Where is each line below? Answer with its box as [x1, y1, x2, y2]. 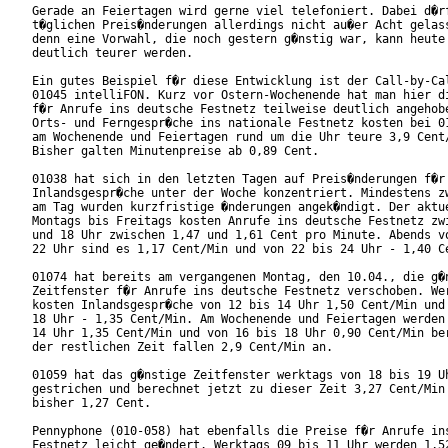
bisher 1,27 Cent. [32, 396, 151, 411]
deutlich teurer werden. [32, 46, 193, 61]
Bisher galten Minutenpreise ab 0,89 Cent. [32, 144, 319, 159]
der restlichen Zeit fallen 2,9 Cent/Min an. [32, 340, 333, 355]
